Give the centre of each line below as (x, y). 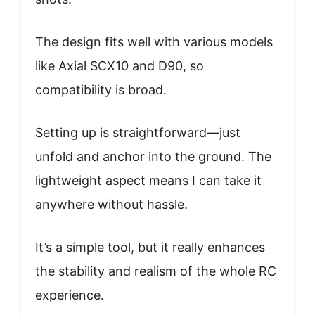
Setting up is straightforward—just (138, 133)
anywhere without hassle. (111, 204)
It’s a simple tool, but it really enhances (150, 247)
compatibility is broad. (101, 90)
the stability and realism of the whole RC (156, 271)
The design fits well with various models (154, 42)
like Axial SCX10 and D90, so (120, 66)
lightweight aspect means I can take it (148, 180)
